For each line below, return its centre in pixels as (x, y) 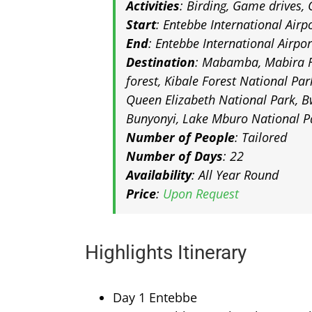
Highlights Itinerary (166, 252)
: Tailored (261, 137)
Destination (161, 62)
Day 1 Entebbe (155, 298)
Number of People (180, 137)
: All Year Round (235, 174)
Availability (159, 174)
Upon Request (201, 193)
